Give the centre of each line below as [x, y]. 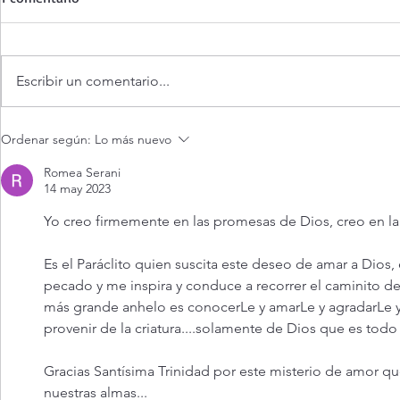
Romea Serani [82, 172]
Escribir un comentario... [93, 80]
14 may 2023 [77, 188]
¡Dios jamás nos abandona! [115, 117]
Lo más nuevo [133, 139]
